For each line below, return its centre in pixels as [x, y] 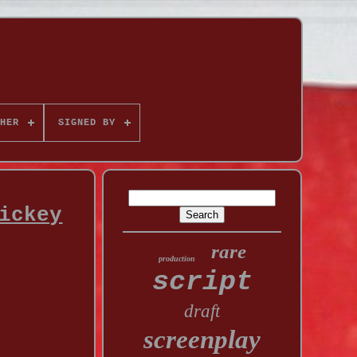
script [202, 282]
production [177, 259]
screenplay [202, 339]
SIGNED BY [86, 123]
